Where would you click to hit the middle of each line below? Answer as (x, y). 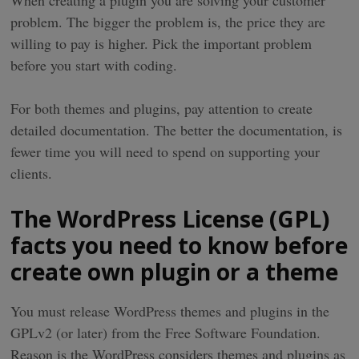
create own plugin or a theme (175, 272)
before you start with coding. (94, 65)
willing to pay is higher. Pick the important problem (161, 43)
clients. (32, 173)
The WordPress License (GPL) (170, 219)
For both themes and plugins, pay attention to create (162, 108)
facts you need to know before (179, 245)
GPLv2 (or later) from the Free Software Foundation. (166, 332)
